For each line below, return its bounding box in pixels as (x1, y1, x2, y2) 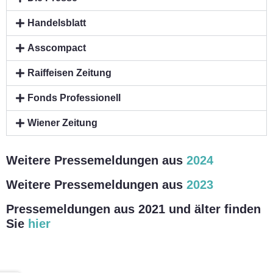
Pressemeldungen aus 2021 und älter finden (6, 202, 261, 216)
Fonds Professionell (27, 93, 121, 104)
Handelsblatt (27, 18, 87, 29)
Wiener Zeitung (27, 118, 98, 129)
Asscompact (27, 43, 87, 54)
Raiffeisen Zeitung (27, 68, 112, 79)
